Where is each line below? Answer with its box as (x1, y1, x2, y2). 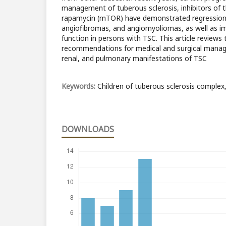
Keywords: (62, 81, 97, 91)
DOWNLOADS (62, 124, 114, 135)
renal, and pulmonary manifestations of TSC (62, 53, 207, 64)
